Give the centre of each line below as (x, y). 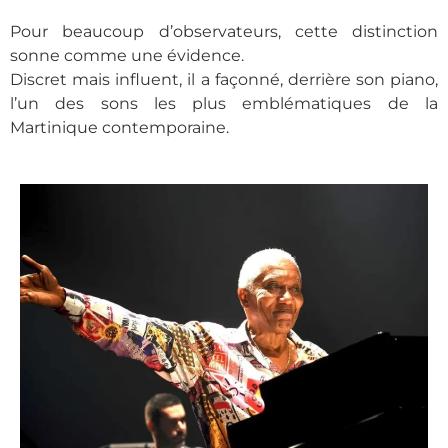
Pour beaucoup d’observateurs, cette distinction (224, 31)
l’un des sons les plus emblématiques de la (224, 103)
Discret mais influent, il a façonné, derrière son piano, (224, 79)
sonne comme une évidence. (127, 55)
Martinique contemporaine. (119, 127)
